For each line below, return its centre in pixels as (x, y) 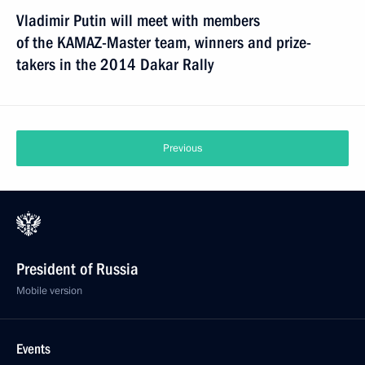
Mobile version (49, 291)
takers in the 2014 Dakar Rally (115, 64)
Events (33, 349)
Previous (182, 148)
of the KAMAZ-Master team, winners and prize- (164, 42)
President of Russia (77, 269)
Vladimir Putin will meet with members (138, 20)
